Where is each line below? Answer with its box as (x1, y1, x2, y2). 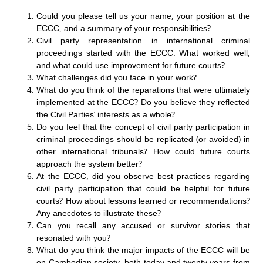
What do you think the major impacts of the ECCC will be (36, 244, 250, 256)
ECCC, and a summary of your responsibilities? (36, 22, 211, 34)
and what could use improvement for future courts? (36, 59, 225, 71)
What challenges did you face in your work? (36, 72, 197, 83)
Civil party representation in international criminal (36, 35, 250, 46)
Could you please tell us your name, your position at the (36, 10, 250, 22)
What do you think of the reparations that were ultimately (36, 84, 250, 96)
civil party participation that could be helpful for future (36, 183, 250, 194)
